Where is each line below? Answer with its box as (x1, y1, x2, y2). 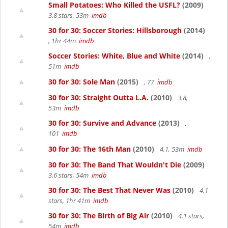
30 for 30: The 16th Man (48, 144, 131, 154)
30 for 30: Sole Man (48, 77, 115, 87)
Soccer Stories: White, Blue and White (48, 51, 180, 61)
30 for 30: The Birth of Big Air (48, 211, 149, 220)
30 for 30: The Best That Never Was (48, 185, 170, 195)
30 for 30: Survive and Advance (48, 118, 156, 128)
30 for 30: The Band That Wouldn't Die (48, 160, 181, 169)
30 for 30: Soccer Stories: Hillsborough (48, 25, 182, 35)
